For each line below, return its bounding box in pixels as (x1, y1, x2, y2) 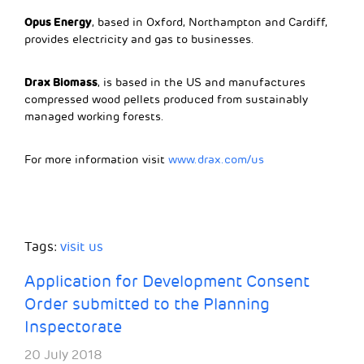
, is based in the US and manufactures (97, 76, 305, 90)
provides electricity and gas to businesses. (24, 32, 254, 47)
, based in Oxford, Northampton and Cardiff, (92, 15, 327, 30)
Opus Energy (24, 15, 92, 30)
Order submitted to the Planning (24, 294, 270, 315)
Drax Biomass (24, 75, 97, 90)
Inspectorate (24, 317, 122, 338)
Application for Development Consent (24, 271, 310, 292)
